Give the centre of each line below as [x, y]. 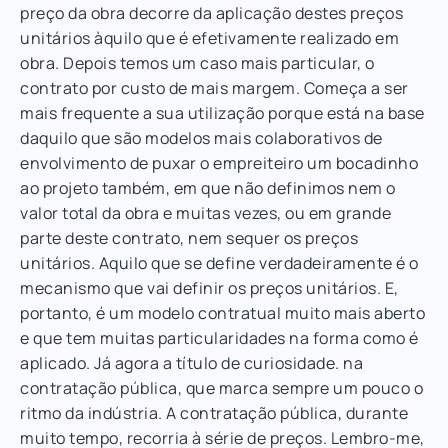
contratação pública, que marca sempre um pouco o [221, 387]
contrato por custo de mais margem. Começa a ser [214, 87]
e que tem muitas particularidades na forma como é [219, 337]
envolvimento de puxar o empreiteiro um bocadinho [219, 162]
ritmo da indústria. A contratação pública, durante [214, 412]
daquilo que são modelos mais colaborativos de [201, 137]
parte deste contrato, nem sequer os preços [189, 237]
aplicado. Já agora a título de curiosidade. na [191, 362]
